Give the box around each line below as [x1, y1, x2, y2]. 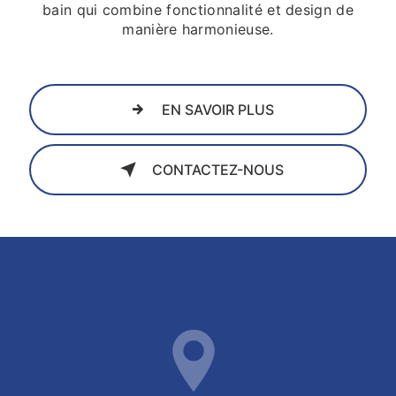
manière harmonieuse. [122, 19, 274, 38]
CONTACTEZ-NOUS [151, 160, 284, 179]
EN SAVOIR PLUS [161, 100, 274, 118]
